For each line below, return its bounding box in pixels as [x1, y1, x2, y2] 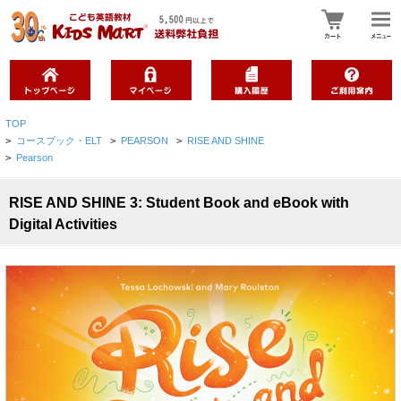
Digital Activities [9, 217, 117, 233]
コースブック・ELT [16, 135, 103, 146]
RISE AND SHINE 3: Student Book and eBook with [9, 195, 349, 211]
